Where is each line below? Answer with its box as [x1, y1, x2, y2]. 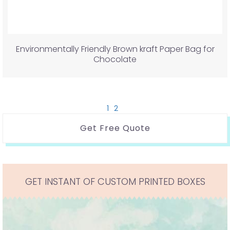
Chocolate [93, 53, 137, 65]
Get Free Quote [80, 122, 150, 134]
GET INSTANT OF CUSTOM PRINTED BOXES [25, 175, 205, 188]
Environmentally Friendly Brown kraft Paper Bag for [15, 43, 215, 55]
